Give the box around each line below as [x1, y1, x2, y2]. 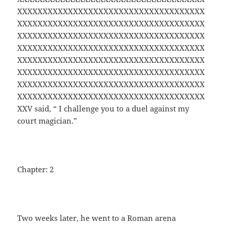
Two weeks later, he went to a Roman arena [17, 213, 176, 223]
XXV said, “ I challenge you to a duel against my [17, 103, 190, 114]
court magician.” [17, 116, 78, 126]
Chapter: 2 [17, 164, 54, 175]
